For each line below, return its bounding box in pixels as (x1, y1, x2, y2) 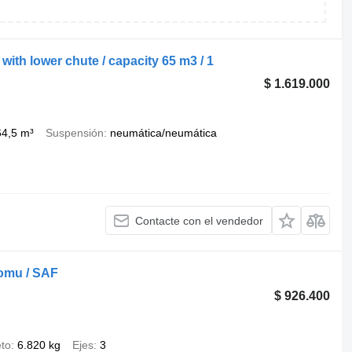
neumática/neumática (109, 126, 217, 139)
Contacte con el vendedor (135, 214, 264, 227)
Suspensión (45, 126, 104, 139)
